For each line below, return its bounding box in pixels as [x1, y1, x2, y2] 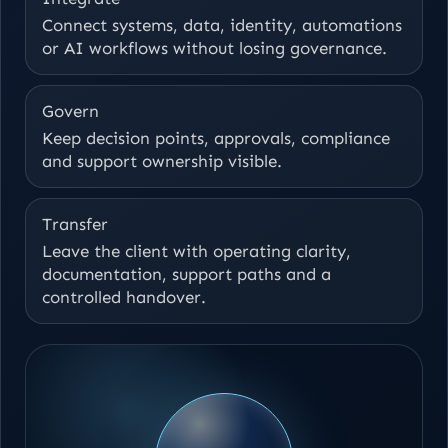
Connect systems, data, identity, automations [42, 15, 402, 36]
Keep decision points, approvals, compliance [42, 128, 390, 149]
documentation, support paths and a [42, 264, 331, 285]
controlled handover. [42, 287, 206, 308]
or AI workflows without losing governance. [42, 38, 387, 59]
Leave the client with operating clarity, [42, 241, 351, 262]
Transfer [42, 214, 108, 235]
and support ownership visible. [42, 151, 282, 172]
